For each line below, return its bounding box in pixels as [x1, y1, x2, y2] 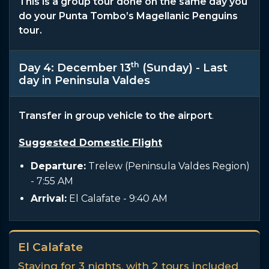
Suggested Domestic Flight [19, 136, 162, 148]
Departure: [31, 160, 86, 172]
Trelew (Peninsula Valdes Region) [86, 160, 250, 172]
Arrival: [31, 192, 67, 204]
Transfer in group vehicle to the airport [19, 109, 212, 121]
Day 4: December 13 [19, 61, 131, 74]
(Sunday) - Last [139, 61, 228, 74]
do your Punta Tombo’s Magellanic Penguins [19, 10, 238, 22]
